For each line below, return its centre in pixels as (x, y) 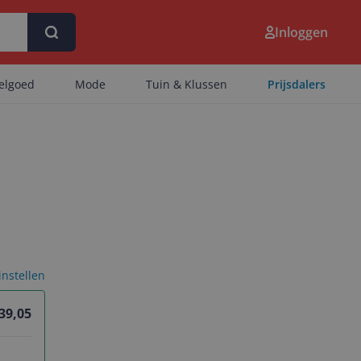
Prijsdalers (297, 84)
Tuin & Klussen (187, 84)
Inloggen (301, 32)
